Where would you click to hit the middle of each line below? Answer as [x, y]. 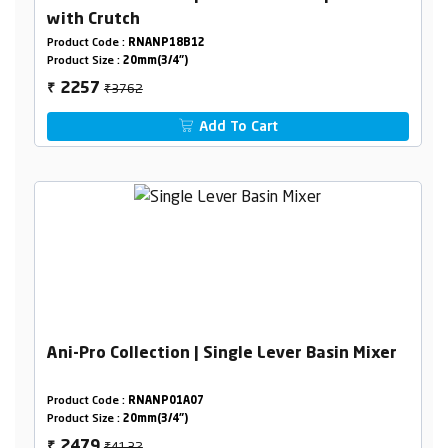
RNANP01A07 [165, 402]
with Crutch [93, 20]
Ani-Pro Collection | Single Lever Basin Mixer [221, 354]
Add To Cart [237, 127]
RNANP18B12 [166, 44]
